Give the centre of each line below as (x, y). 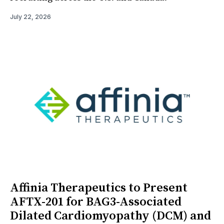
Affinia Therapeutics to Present (99, 188)
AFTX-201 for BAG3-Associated (96, 202)
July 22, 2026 (30, 16)
